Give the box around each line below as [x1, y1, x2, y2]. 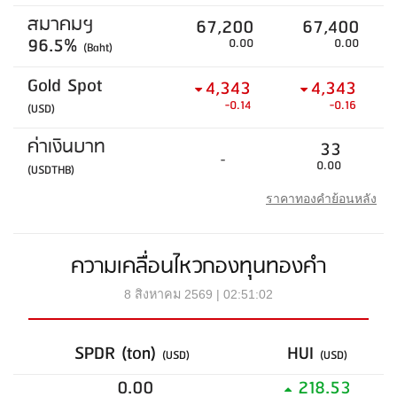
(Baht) [83, 38, 113, 59]
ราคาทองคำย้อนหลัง [266, 191, 377, 206]
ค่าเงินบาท [27, 132, 105, 164]
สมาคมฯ [27, 10, 94, 42]
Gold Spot [27, 71, 102, 103]
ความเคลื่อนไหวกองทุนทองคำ [71, 249, 326, 285]
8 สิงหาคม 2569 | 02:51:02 [124, 287, 273, 302]
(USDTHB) [27, 160, 74, 182]
